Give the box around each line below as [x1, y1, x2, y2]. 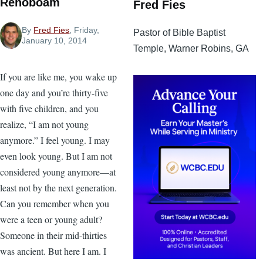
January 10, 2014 [22, 36, 87, 46]
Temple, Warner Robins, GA [133, 43, 249, 53]
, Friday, [69, 25, 100, 35]
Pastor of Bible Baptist [133, 27, 225, 38]
